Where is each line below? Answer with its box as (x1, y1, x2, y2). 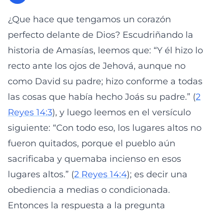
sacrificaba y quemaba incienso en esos (8, 154, 181, 164)
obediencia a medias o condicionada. (8, 185, 170, 195)
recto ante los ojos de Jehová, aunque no (8, 61, 186, 71)
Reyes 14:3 (8, 107, 52, 118)
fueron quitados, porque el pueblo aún (8, 138, 175, 149)
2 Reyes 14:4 (74, 169, 127, 180)
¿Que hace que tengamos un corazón (8, 14, 171, 25)
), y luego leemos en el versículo (52, 107, 191, 118)
